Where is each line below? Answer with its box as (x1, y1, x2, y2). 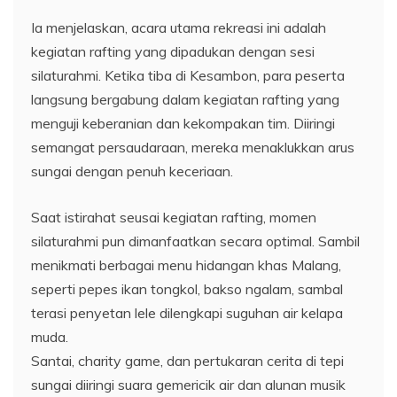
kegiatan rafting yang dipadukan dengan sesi (31, 42, 315, 60)
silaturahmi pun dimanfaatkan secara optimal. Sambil (31, 231, 360, 250)
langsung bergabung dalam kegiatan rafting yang (31, 90, 339, 108)
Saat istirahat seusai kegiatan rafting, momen (31, 207, 316, 226)
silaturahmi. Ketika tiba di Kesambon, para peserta (31, 66, 345, 84)
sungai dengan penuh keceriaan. (31, 161, 233, 180)
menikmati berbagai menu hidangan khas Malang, (31, 255, 341, 274)
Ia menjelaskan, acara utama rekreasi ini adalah (31, 18, 326, 36)
